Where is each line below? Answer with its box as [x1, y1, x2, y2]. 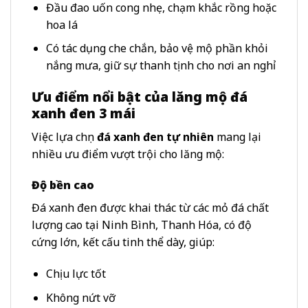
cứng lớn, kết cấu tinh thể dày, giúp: [32, 234, 214, 250]
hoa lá [45, 16, 78, 32]
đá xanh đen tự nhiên [97, 129, 214, 144]
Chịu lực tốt [45, 266, 106, 282]
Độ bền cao [32, 177, 94, 193]
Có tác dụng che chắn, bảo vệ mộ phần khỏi [45, 41, 268, 56]
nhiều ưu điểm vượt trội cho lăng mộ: [32, 146, 224, 162]
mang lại [214, 129, 261, 144]
